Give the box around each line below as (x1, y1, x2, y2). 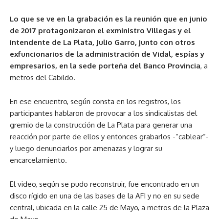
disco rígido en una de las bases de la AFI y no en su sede (10, 191, 199, 200)
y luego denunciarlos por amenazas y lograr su (10, 143, 162, 153)
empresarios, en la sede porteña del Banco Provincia (10, 61, 200, 70)
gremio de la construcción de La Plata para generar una (10, 120, 192, 130)
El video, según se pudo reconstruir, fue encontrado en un (10, 179, 199, 189)
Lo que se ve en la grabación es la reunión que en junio (10, 14, 207, 23)
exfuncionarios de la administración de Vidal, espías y (10, 49, 204, 59)
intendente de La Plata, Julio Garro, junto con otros (10, 37, 195, 47)
